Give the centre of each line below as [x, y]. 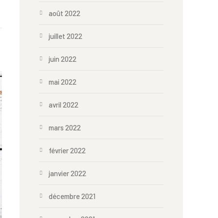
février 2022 [67, 150]
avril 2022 [64, 105]
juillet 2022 [65, 36]
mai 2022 [63, 82]
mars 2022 [65, 127]
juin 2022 [63, 59]
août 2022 [64, 13]
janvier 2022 [67, 173]
